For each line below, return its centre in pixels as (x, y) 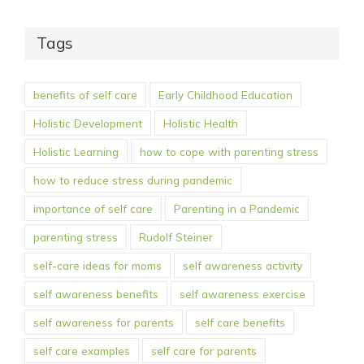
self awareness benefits (96, 294)
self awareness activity (243, 266)
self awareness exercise (243, 294)
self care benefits (240, 323)
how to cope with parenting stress (229, 152)
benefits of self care (85, 95)
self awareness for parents (104, 323)
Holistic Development (88, 123)
